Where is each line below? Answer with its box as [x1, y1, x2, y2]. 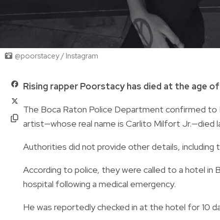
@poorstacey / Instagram [15, 51, 98, 61]
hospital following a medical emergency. [23, 178, 176, 190]
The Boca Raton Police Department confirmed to [23, 103, 219, 115]
